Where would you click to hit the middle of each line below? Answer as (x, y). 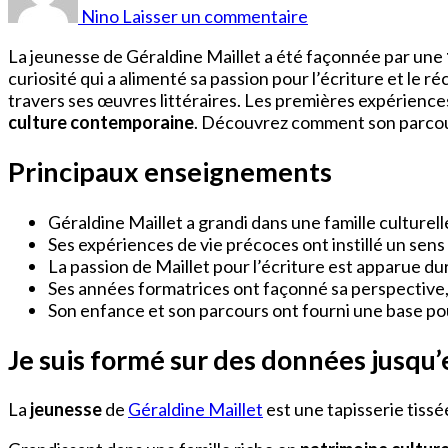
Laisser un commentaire (215, 15)
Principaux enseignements (170, 172)
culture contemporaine (101, 121)
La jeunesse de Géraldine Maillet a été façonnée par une (227, 55)
